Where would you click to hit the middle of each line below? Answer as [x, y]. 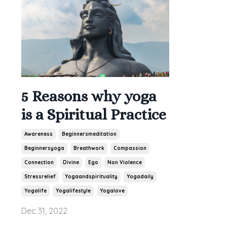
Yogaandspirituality [91, 177]
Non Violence [125, 163]
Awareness [39, 134]
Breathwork [89, 148]
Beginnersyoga [44, 148]
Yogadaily [140, 177]
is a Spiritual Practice [94, 115]
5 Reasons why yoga [89, 97]
